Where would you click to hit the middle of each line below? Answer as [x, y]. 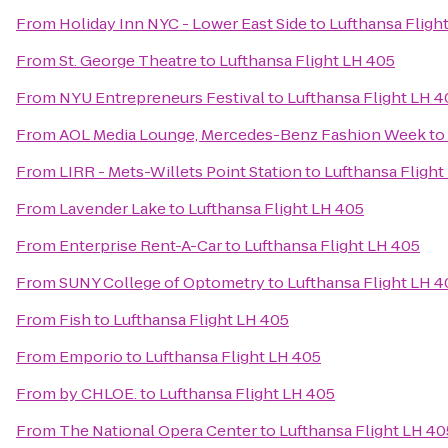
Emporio [91, 356]
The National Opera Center [158, 430]
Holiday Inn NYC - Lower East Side [183, 23]
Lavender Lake [112, 208]
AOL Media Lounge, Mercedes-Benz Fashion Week [242, 134]
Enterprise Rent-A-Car [140, 245]
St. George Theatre [128, 60]
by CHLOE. [98, 393]
